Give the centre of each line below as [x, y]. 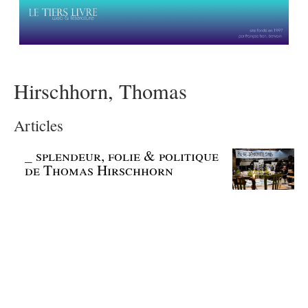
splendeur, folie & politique [128, 156]
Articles [38, 125]
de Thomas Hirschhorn [99, 170]
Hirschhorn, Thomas [100, 91]
